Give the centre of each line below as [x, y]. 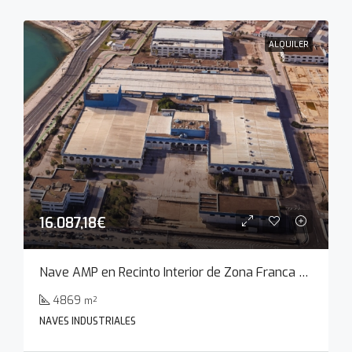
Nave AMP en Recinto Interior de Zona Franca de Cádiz [304, 272]
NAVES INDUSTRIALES [88, 321]
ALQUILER [289, 44]
